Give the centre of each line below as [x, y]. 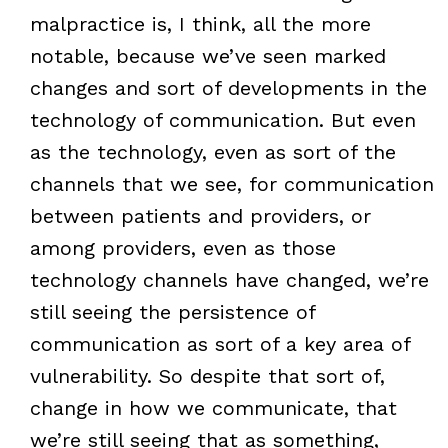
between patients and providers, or [200, 215]
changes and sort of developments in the [228, 87]
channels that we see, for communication [231, 183]
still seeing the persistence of [172, 311]
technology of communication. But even [222, 119]
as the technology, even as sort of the [212, 151]
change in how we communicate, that [213, 407]
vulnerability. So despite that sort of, [207, 375]
